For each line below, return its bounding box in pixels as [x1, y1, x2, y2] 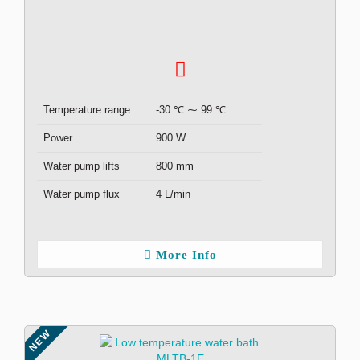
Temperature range [43, 104, 130, 116]
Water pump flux [43, 188, 120, 200]
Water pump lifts [43, 160, 120, 172]
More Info [155, 248, 217, 261]
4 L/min [156, 188, 190, 200]
